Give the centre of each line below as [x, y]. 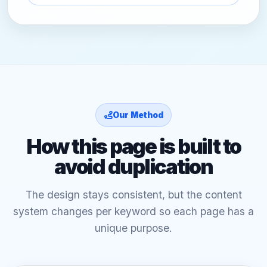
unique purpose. [133, 228]
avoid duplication [133, 167]
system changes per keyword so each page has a [133, 212]
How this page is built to [133, 147]
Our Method [138, 115]
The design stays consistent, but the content [133, 195]
